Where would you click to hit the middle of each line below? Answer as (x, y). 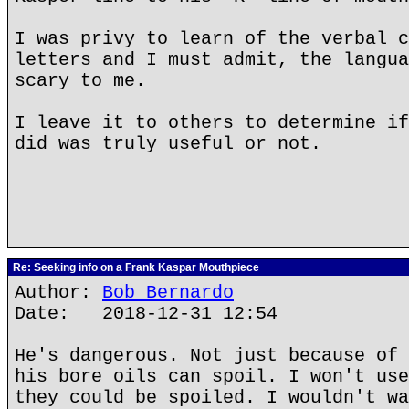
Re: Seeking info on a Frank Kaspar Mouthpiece (135, 267)
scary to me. (80, 81)
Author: (58, 293)
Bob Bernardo (168, 293)
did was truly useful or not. (168, 144)
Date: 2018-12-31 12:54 (146, 314)
